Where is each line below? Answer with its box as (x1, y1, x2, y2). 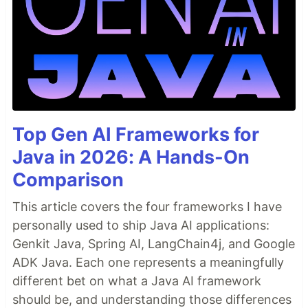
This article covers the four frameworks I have (12, 199, 282, 214)
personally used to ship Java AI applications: (12, 218, 269, 233)
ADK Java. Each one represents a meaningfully (12, 255, 284, 270)
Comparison (12, 168, 124, 192)
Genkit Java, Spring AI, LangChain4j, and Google (12, 236, 295, 252)
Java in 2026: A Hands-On (12, 146, 250, 169)
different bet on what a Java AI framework (12, 274, 261, 289)
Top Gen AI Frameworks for (12, 123, 259, 146)
